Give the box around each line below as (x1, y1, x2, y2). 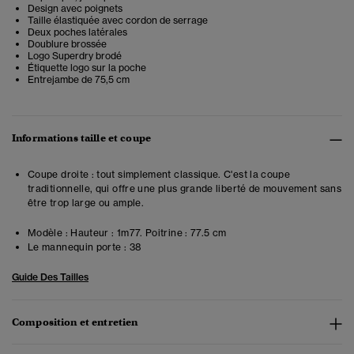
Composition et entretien (12, 315, 138, 330)
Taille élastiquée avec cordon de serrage (28, 14, 208, 27)
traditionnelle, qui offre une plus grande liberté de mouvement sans (28, 183, 342, 195)
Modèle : (28, 227, 68, 239)
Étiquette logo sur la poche (28, 62, 146, 74)
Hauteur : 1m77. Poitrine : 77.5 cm (67, 227, 227, 239)
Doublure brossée (28, 38, 107, 51)
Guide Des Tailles (12, 271, 88, 284)
